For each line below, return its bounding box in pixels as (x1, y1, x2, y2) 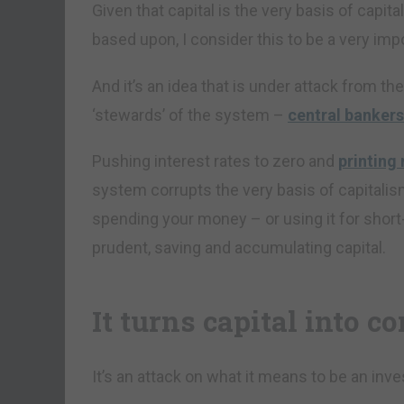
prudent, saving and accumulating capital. (92, 238, 386, 258)
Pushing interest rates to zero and (92, 151, 338, 171)
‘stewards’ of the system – (92, 105, 288, 124)
